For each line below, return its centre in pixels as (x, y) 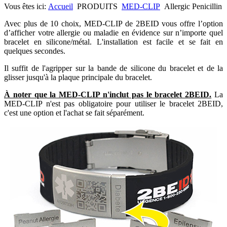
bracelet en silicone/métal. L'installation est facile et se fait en (113, 42)
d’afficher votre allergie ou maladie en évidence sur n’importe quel (113, 33)
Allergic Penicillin (193, 6)
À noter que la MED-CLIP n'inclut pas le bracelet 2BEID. (108, 94)
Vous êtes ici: (26, 6)
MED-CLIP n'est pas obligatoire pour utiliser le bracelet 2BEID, (113, 104)
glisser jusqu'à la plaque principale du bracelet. (78, 77)
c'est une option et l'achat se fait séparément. (74, 113)
